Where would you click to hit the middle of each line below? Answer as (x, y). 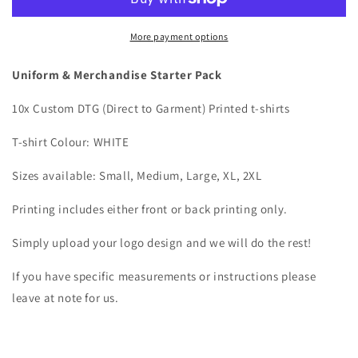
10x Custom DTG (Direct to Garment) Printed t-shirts (151, 108)
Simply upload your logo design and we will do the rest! (162, 243)
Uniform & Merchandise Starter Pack (117, 75)
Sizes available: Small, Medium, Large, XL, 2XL (137, 175)
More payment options (179, 36)
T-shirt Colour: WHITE (71, 142)
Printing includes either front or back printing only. (150, 209)
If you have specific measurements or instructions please (164, 276)
